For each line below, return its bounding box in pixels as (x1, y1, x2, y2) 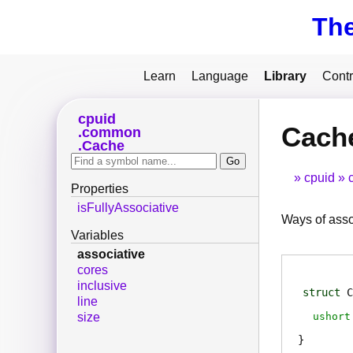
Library (264, 69, 307, 83)
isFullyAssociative (77, 201, 179, 215)
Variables (71, 229, 124, 243)
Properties (71, 182, 128, 196)
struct (303, 286, 340, 299)
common (81, 124, 141, 141)
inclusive (77, 279, 127, 293)
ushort (313, 310, 351, 322)
